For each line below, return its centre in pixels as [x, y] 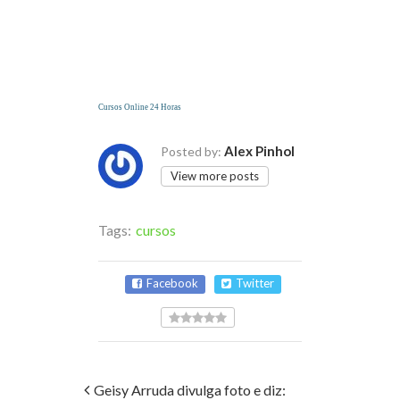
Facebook [172, 283]
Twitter [255, 283]
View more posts [215, 176]
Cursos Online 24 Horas [140, 108]
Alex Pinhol [259, 151]
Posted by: [191, 152]
